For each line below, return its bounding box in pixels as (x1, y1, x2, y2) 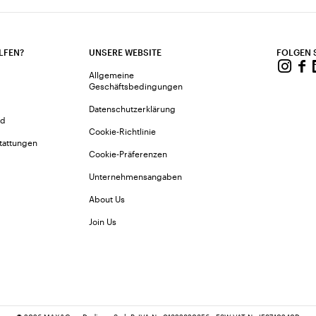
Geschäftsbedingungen (89, 81, 183, 91)
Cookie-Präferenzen (89, 149, 168, 159)
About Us (89, 194, 126, 204)
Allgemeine (89, 70, 135, 80)
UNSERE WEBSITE (89, 47, 162, 57)
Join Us (89, 217, 117, 226)
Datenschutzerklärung (89, 104, 176, 114)
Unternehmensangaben (89, 171, 183, 181)
